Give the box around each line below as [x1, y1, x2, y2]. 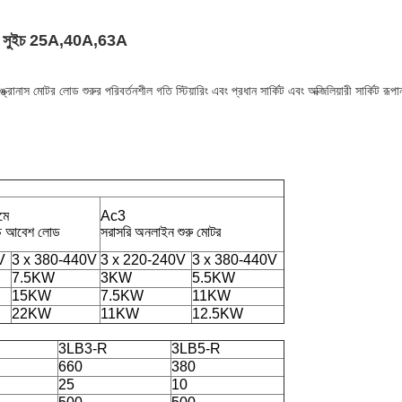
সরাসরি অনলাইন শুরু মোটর [100, 224, 221, 240]
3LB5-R [171, 341, 221, 356]
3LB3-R [58, 341, 108, 356]
